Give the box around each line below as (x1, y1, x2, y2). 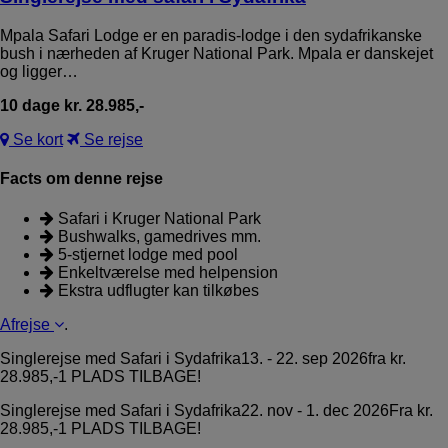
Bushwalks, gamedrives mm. (54, 227, 261, 245)
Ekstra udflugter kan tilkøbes (54, 281, 259, 299)
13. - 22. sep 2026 (241, 349, 368, 367)
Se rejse (80, 131, 143, 149)
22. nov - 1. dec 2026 (241, 401, 389, 419)
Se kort (9, 131, 63, 149)
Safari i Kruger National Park (54, 209, 261, 227)
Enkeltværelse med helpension (54, 263, 278, 281)
